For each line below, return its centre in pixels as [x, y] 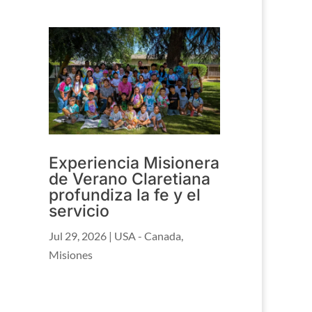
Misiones [71, 254]
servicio [79, 211]
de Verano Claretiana [130, 179]
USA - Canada [148, 235]
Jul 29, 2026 [78, 235]
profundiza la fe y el [125, 195]
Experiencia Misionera [134, 163]
